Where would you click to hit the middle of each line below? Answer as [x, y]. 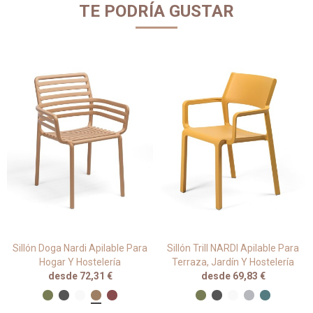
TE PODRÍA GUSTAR [156, 11]
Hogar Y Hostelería [80, 262]
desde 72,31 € [80, 276]
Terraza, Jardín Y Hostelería [233, 262]
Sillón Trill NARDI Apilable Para [233, 248]
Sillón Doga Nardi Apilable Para [80, 248]
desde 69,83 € [233, 276]
